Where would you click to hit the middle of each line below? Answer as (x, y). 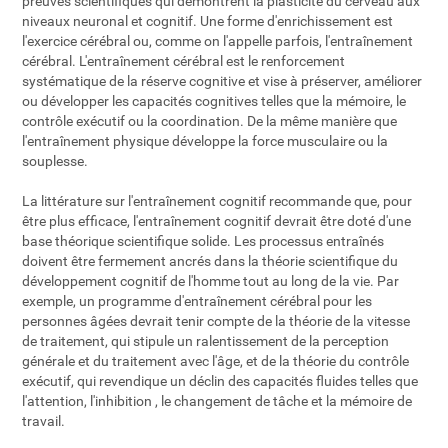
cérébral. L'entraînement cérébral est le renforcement (184, 60)
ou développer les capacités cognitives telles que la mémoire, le (214, 100)
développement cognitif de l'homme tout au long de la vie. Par (211, 280)
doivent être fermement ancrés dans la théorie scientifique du (210, 260)
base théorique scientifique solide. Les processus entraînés (203, 240)
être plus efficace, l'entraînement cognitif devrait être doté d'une (217, 220)
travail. (44, 420)
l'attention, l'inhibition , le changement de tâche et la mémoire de (217, 400)
